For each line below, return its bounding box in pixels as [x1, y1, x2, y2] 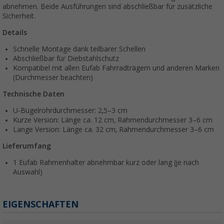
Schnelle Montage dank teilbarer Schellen [13, 45, 145, 53]
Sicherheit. [2, 12, 35, 20]
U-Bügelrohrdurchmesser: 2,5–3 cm [13, 106, 127, 115]
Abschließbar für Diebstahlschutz [13, 54, 119, 63]
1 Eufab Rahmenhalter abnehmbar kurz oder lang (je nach [13, 158, 199, 167]
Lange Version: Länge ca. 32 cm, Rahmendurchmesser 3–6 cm [13, 125, 214, 134]
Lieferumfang [2, 142, 51, 150]
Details [2, 28, 27, 37]
